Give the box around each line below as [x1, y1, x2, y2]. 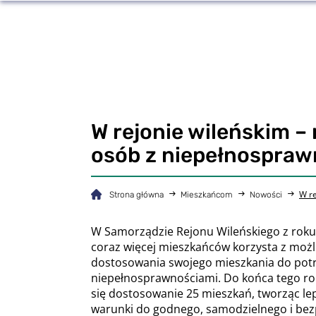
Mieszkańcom [181, 190, 233, 200]
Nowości [250, 190, 282, 200]
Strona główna [109, 190, 164, 200]
